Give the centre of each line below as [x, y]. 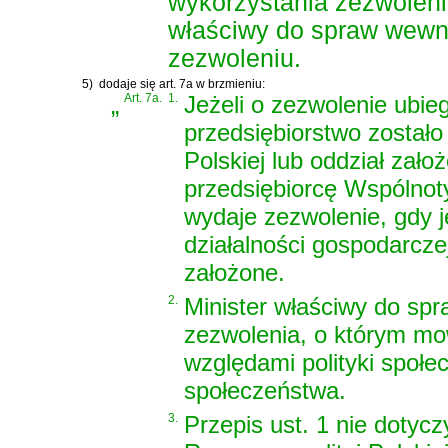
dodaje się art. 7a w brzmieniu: [182, 83]
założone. [234, 272]
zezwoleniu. [234, 59]
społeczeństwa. [265, 390]
